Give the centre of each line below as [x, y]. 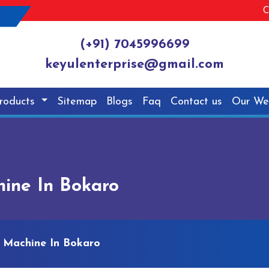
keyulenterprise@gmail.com [134, 65]
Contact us [197, 101]
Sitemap [77, 101]
